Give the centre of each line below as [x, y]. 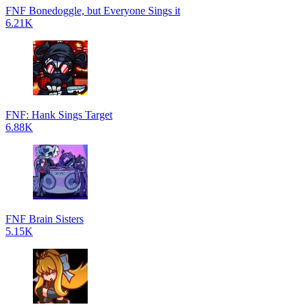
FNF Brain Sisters [45, 219]
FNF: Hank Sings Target [59, 115]
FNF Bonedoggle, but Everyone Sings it [93, 11]
